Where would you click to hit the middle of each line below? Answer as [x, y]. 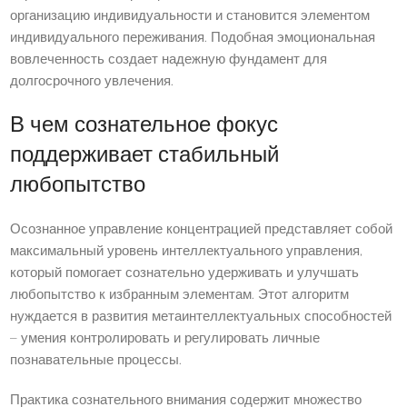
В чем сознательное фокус [144, 126]
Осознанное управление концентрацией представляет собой [202, 230]
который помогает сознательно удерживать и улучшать [185, 273]
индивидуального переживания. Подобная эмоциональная [193, 38]
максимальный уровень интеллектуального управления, [187, 252]
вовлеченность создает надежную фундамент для [169, 60]
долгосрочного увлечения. [92, 82]
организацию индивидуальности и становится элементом [190, 16]
